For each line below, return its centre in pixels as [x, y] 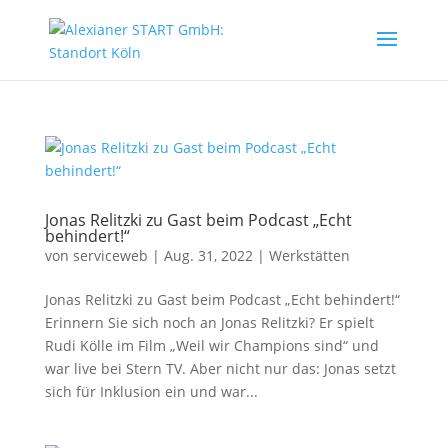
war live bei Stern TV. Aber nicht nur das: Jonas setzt [220, 368]
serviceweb [110, 255]
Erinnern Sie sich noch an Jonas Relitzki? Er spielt [209, 322]
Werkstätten [309, 255]
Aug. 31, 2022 [208, 255]
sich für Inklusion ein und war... [151, 391]
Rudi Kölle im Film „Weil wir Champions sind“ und [211, 345]
